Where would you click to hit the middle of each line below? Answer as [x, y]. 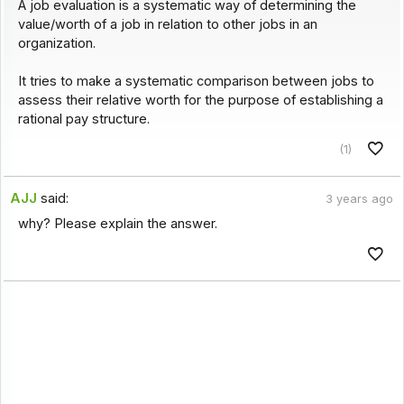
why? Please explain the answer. [117, 224]
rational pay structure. [83, 119]
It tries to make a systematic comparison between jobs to [196, 81]
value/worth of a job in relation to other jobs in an [167, 24]
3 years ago [359, 199]
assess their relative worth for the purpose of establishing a [200, 100]
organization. [56, 43]
